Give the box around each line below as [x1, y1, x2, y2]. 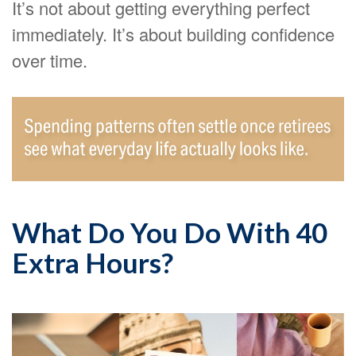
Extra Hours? [12, 246, 173, 280]
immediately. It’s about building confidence [12, 21, 335, 46]
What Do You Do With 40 [12, 215, 327, 250]
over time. [12, 48, 87, 72]
